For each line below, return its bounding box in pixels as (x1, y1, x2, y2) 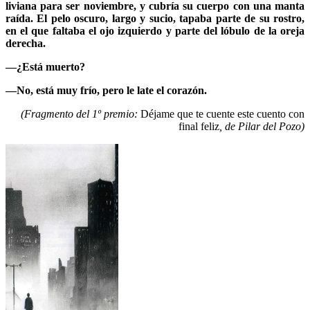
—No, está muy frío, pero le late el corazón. (6, 84, 207, 96)
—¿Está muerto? (6, 60, 85, 73)
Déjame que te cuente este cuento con (140, 107, 304, 120)
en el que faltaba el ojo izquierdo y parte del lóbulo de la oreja (6, 24, 304, 37)
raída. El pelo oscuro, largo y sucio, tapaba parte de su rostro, (6, 12, 304, 24)
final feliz (179, 120, 219, 132)
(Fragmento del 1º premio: (21, 107, 140, 120)
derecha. (6, 37, 46, 49)
